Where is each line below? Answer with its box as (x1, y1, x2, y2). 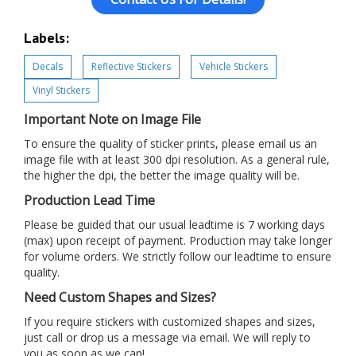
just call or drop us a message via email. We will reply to (24, 330, 311, 345)
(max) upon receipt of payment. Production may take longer (24, 233, 332, 248)
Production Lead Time (24, 192, 155, 209)
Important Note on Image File (24, 110, 201, 128)
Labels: (24, 29, 69, 47)
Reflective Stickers (91, 60, 171, 73)
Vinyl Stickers (33, 83, 90, 97)
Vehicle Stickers (199, 60, 268, 73)
